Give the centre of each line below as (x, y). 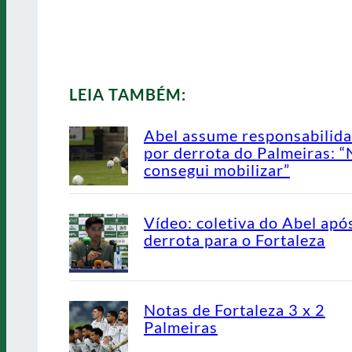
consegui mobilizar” (217, 170)
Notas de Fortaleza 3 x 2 (235, 310)
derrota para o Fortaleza (235, 240)
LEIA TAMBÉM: (128, 95)
